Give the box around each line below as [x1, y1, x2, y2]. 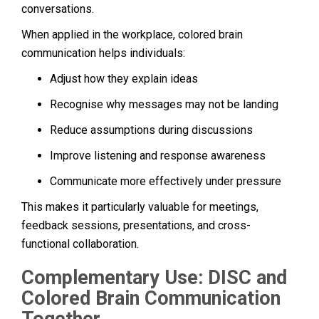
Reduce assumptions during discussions [50, 122, 253, 137]
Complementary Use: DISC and [21, 266, 287, 289]
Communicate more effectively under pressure [50, 174, 281, 188]
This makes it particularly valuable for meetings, [21, 199, 258, 214]
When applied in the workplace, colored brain [21, 27, 243, 41]
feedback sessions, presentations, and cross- [21, 218, 251, 232]
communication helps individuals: [21, 46, 185, 60]
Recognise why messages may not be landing [50, 97, 278, 111]
